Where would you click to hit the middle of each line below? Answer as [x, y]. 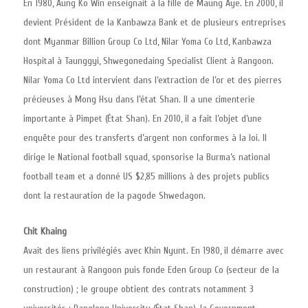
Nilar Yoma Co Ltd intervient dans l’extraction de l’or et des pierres [153, 80]
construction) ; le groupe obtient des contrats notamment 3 [139, 289]
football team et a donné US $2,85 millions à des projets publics [146, 176]
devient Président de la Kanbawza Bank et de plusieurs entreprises [155, 22]
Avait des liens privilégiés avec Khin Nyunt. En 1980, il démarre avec [153, 251]
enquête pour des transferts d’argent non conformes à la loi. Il [145, 138]
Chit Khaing [45, 231]
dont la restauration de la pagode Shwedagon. [116, 196]
